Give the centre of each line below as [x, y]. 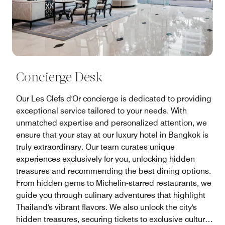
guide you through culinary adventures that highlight [111, 195]
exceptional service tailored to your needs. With [101, 110]
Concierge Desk [60, 78]
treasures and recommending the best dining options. [114, 171]
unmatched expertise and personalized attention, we [111, 123]
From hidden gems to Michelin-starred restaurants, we [114, 183]
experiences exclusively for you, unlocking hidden [105, 159]
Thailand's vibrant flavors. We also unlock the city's [106, 207]
